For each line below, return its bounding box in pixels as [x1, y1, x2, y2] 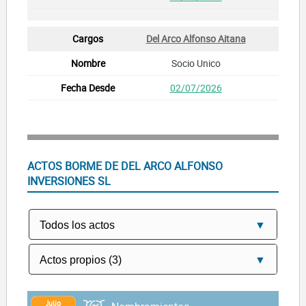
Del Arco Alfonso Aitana [145, 31, 246, 45]
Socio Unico [171, 56, 221, 70]
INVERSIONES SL [27, 173, 111, 189]
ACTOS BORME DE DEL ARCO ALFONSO [27, 158, 223, 173]
